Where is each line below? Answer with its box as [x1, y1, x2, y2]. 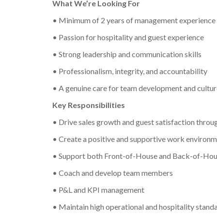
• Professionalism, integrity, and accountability [52, 66, 207, 76]
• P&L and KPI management [52, 185, 144, 195]
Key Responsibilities [52, 100, 125, 110]
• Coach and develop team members [52, 168, 173, 178]
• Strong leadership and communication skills [52, 49, 201, 59]
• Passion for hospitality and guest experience [52, 32, 204, 42]
